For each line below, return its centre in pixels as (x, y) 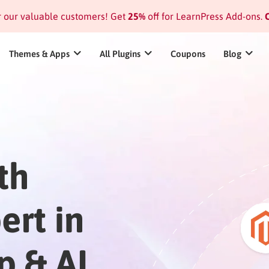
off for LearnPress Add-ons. (204, 16)
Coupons (188, 54)
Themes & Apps (39, 54)
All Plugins (120, 54)
